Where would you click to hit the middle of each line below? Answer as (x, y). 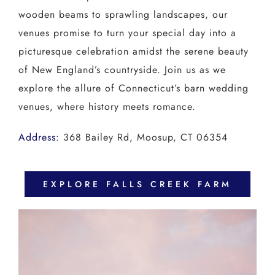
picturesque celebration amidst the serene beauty (133, 51)
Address (37, 137)
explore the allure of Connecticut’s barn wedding (133, 88)
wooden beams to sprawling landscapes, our (123, 14)
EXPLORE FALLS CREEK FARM (137, 184)
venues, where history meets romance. (107, 106)
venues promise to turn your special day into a (127, 33)
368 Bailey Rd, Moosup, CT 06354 (145, 137)
